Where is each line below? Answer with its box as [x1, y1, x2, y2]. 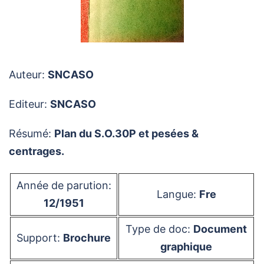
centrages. [9, 145, 64, 157]
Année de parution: [16, 179, 111, 192]
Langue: [156, 188, 199, 200]
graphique [160, 240, 212, 253]
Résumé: [9, 127, 54, 140]
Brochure [63, 232, 111, 244]
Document [193, 223, 247, 235]
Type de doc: [126, 223, 193, 235]
